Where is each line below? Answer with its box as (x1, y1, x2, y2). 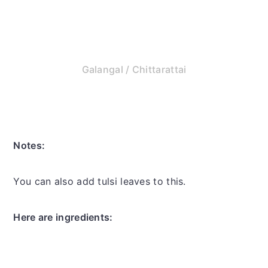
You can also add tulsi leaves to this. (13, 175, 186, 188)
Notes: (13, 139, 45, 152)
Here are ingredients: (13, 211, 113, 224)
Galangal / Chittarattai (81, 63, 187, 76)
